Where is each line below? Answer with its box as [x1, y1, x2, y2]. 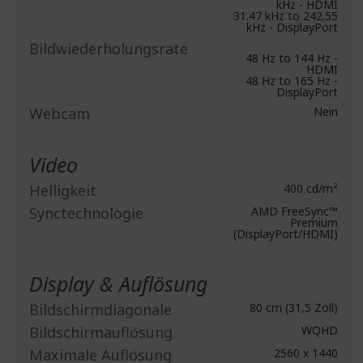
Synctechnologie [29, 203, 143, 223]
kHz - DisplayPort [246, 19, 338, 35]
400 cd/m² [280, 181, 338, 196]
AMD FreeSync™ [248, 203, 338, 219]
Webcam [29, 104, 90, 123]
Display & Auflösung [29, 270, 207, 297]
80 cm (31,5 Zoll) [246, 300, 338, 315]
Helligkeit [29, 181, 96, 200]
